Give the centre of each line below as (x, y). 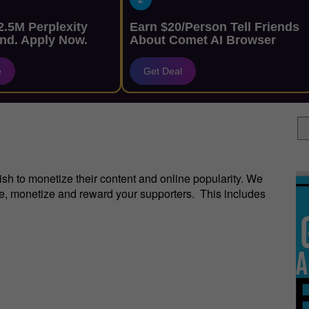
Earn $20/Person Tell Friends (214, 27)
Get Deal (162, 71)
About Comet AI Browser (202, 40)
